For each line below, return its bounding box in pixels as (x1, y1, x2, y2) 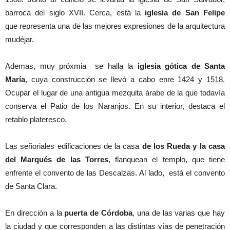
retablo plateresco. (5, 114, 67, 124)
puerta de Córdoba (64, 208, 133, 217)
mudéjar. (5, 34, 34, 44)
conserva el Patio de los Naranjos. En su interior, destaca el (5, 101, 225, 110)
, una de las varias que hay (132, 208, 225, 217)
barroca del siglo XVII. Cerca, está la (5, 8, 145, 17)
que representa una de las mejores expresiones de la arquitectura (5, 21, 225, 30)
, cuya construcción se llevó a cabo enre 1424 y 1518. (25, 74, 225, 84)
